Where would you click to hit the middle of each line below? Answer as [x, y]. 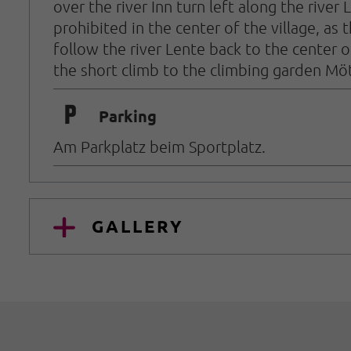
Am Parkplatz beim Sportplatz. [159, 146]
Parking [128, 116]
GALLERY [138, 226]
